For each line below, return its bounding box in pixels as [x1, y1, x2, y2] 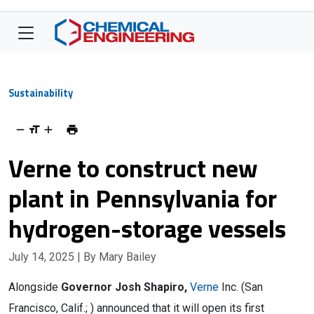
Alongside [8, 280, 61, 294]
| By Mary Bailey [77, 250, 156, 264]
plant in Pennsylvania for [8, 179, 277, 217]
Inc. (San [219, 280, 263, 294]
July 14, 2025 [8, 250, 77, 264]
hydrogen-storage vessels [8, 209, 286, 247]
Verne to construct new [8, 149, 258, 187]
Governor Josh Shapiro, [61, 280, 190, 294]
